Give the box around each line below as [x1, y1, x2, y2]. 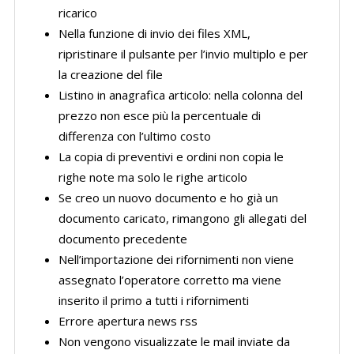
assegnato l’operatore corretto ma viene [58, 272, 281, 288]
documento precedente [58, 231, 187, 247]
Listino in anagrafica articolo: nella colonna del [58, 87, 303, 103]
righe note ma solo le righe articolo [58, 169, 247, 185]
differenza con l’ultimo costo [58, 128, 211, 144]
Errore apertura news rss [58, 313, 198, 329]
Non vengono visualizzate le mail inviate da [58, 333, 290, 349]
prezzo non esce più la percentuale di [58, 107, 261, 123]
